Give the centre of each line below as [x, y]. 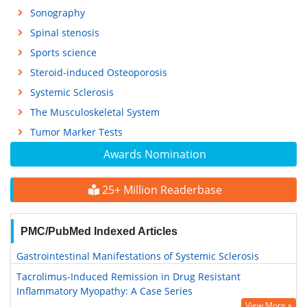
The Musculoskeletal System [95, 112]
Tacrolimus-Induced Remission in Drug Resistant [128, 277]
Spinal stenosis [64, 33]
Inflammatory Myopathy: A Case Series [105, 291]
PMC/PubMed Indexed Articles [99, 231]
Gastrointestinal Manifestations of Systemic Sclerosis [138, 256]
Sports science [63, 52]
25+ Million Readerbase [160, 190]
